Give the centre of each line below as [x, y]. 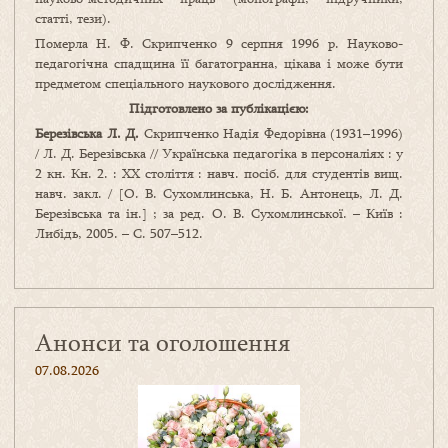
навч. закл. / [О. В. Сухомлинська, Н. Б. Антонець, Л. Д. [219, 193]
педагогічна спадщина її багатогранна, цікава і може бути [219, 63]
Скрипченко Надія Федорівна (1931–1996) [271, 133]
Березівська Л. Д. [87, 133]
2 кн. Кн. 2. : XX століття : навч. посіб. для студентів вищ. [219, 173]
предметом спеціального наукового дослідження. [185, 83]
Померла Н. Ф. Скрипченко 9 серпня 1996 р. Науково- [219, 43]
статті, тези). [73, 18]
